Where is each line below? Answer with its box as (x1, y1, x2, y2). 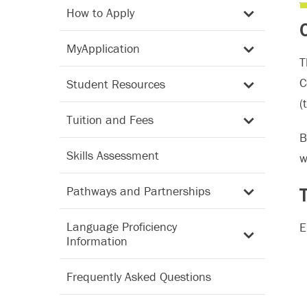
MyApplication (66, 40, 140, 56)
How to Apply (66, 5, 134, 21)
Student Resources (66, 76, 165, 92)
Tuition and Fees (66, 112, 153, 127)
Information (66, 233, 127, 249)
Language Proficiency (66, 219, 177, 234)
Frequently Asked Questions (66, 269, 211, 284)
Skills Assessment (66, 147, 159, 163)
